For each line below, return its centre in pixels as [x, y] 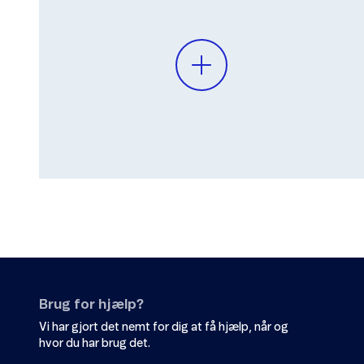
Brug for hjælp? [91, 305]
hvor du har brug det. [95, 344]
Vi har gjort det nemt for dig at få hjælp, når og [164, 328]
